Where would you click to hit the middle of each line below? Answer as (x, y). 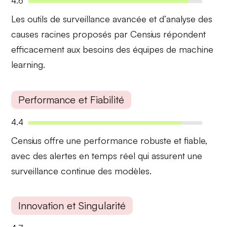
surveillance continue (53, 171)
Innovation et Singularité (72, 206)
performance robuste (128, 140)
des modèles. (124, 171)
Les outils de (37, 19)
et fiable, (190, 140)
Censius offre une (48, 140)
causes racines (41, 34)
